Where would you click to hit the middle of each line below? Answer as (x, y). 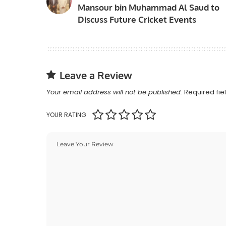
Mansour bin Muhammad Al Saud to (149, 7)
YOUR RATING (66, 115)
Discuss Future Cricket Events (137, 19)
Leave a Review (96, 75)
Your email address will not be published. (114, 92)
